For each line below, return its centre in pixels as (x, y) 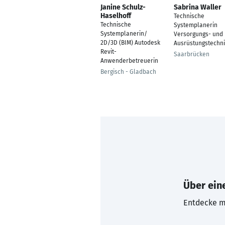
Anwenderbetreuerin (129, 61)
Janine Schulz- (123, 7)
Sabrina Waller (198, 7)
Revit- (108, 52)
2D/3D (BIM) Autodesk (130, 43)
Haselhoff (116, 16)
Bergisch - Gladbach (128, 72)
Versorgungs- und (198, 34)
